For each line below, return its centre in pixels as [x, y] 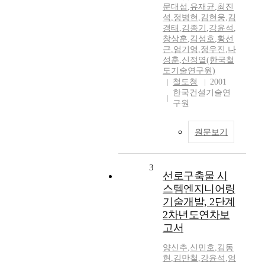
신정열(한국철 [208, 60]
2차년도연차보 [196, 215]
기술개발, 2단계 [199, 202]
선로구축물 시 [195, 176]
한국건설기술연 [202, 93]
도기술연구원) [189, 71]
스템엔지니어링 [199, 189]
